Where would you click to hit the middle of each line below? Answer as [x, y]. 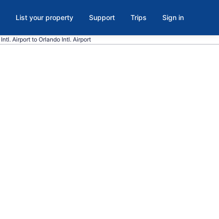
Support [102, 17]
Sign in [173, 17]
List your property [44, 17]
